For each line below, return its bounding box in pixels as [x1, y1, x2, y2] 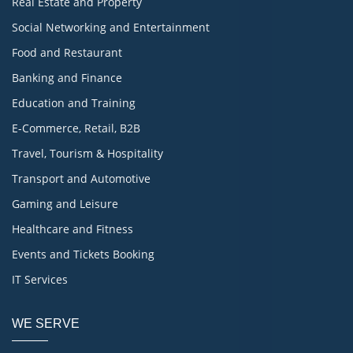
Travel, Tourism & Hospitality [12, 145, 163, 161]
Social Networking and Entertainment [12, 19, 210, 35]
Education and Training [12, 95, 136, 110]
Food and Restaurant [12, 44, 122, 60]
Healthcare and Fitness [12, 221, 133, 236]
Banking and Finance [12, 69, 122, 85]
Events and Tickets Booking [12, 246, 154, 262]
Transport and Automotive [12, 170, 150, 186]
